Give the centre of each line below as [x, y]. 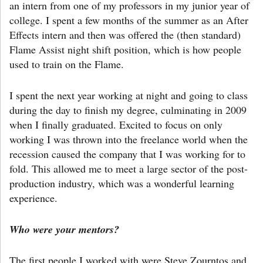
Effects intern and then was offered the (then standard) [125, 34]
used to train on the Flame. [67, 64]
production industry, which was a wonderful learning [122, 183]
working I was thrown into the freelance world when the [129, 139]
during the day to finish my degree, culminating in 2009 [128, 109]
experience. [33, 198]
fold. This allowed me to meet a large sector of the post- [129, 168]
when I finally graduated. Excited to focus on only [116, 124]
